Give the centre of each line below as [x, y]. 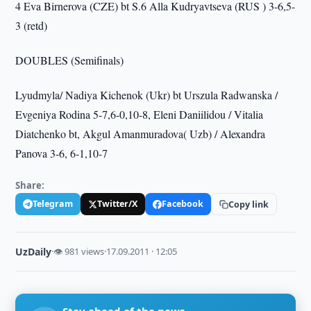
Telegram [53, 204]
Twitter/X [118, 204]
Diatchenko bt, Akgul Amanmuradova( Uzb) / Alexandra [141, 134]
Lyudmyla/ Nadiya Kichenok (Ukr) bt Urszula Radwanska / [147, 95]
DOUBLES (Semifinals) [70, 60]
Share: [30, 185]
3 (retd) [32, 25]
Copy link [249, 204]
